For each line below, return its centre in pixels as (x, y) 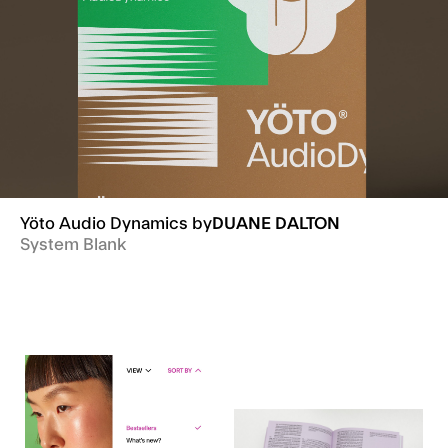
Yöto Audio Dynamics (106, 224)
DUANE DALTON (276, 224)
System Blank (73, 245)
